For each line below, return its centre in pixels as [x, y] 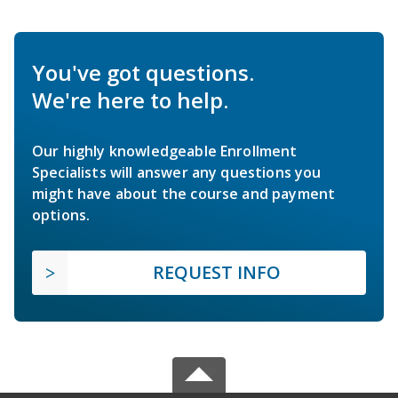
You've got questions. [143, 72]
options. [61, 215]
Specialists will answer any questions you [177, 172]
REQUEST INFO [217, 272]
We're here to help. [130, 99]
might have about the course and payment [184, 193]
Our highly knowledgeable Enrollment [165, 151]
